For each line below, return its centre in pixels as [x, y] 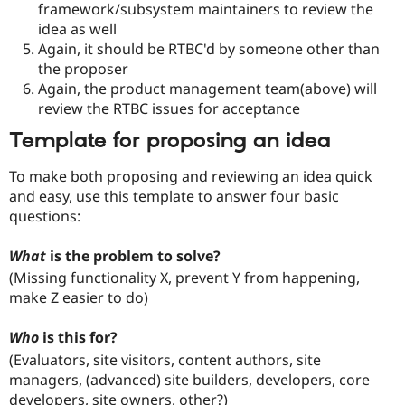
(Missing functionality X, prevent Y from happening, [184, 278]
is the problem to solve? [133, 255]
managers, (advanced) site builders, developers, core [189, 380]
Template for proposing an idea [170, 141]
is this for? [78, 338]
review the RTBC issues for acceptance [169, 108]
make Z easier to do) [79, 298]
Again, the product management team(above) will [207, 88]
